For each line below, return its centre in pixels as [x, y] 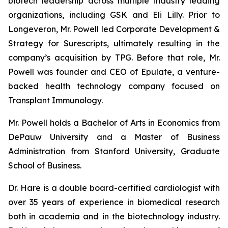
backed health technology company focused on [114, 86]
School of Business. [45, 165]
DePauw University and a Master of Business [114, 137]
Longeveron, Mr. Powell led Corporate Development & [114, 29]
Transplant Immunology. [55, 100]
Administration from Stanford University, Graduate [114, 151]
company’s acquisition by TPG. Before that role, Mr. [114, 58]
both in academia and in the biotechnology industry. [114, 216]
